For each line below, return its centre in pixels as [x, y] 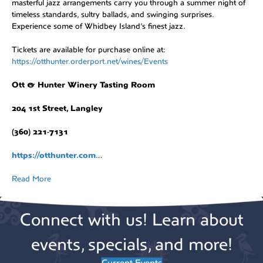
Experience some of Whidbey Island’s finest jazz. [99, 26]
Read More [31, 179]
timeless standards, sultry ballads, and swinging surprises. [113, 14]
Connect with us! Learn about [131, 220]
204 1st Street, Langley [57, 108]
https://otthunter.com [54, 155]
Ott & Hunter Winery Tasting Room [83, 85]
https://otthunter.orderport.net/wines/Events [91, 61]
